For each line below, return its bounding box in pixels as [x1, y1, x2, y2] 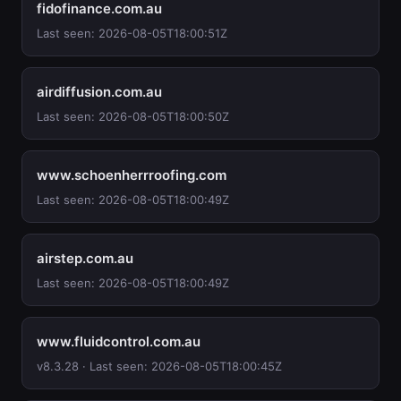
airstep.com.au [37, 250, 133, 267]
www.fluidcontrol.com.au [37, 333, 200, 350]
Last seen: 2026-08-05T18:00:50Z [37, 109, 229, 124]
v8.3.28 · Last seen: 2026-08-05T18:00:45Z [37, 359, 282, 373]
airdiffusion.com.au [37, 83, 162, 100]
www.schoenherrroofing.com [37, 166, 226, 183]
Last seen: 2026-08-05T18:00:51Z [37, 26, 227, 40]
